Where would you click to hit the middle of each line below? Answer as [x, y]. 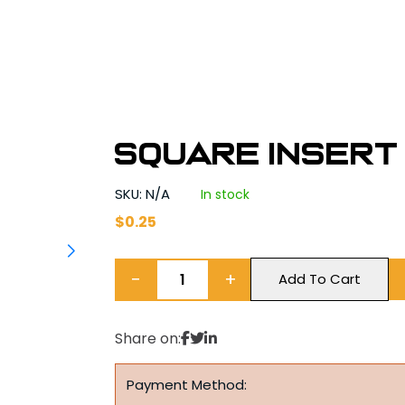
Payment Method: [187, 385]
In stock [226, 194]
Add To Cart [320, 279]
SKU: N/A [145, 194]
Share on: [148, 339]
